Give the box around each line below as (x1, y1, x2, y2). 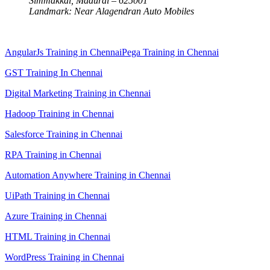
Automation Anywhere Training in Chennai (5, 169, 171, 180)
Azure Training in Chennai (5, 210, 107, 221)
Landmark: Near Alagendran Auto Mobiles (29, 5, 194, 16)
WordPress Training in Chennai (5, 251, 124, 262)
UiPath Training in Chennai (5, 190, 110, 201)
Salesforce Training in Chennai (5, 128, 122, 139)
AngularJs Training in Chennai (5, 46, 122, 57)
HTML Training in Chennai (5, 231, 110, 242)
